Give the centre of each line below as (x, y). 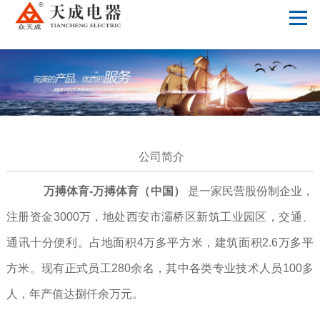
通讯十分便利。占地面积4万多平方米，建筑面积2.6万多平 (160, 243)
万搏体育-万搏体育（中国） (116, 191)
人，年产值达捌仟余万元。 (75, 294)
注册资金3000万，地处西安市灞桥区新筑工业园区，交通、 (160, 217)
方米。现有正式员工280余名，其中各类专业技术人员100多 (160, 269)
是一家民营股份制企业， (251, 191)
